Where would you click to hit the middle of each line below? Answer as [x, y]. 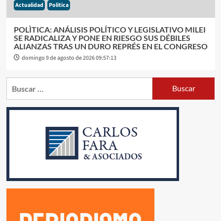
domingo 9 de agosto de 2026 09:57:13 [69, 58]
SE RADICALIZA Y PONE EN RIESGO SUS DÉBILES [102, 37]
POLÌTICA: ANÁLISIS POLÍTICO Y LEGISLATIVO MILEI [110, 29]
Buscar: [19, 83]
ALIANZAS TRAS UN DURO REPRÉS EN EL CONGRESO [110, 46]
